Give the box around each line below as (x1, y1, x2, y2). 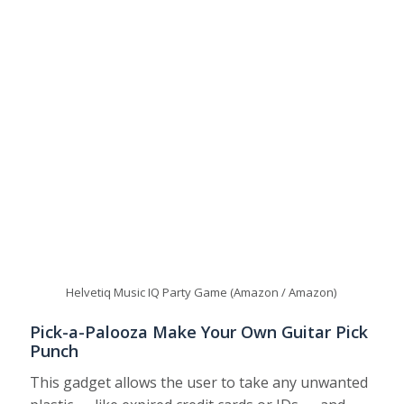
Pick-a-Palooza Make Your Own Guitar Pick (30, 320, 369, 343)
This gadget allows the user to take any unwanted (30, 372, 369, 392)
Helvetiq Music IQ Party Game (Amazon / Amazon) (66, 283, 337, 300)
